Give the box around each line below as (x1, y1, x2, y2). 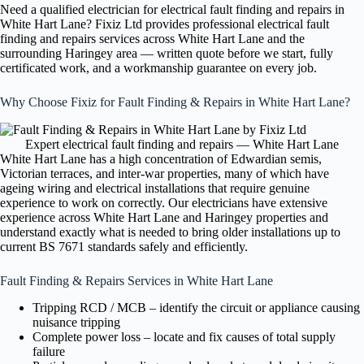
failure (32, 344, 65, 358)
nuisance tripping (32, 314, 120, 329)
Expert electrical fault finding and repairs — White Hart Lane (25, 137, 339, 152)
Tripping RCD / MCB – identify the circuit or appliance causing (32, 300, 360, 314)
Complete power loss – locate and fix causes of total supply (32, 329, 336, 344)
